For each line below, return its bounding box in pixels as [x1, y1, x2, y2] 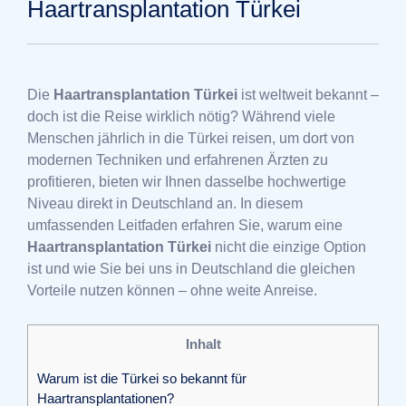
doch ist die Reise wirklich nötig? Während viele [27, 109, 335, 125]
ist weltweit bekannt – [237, 87, 379, 103]
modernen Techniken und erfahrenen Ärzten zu [27, 152, 328, 169]
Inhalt [185, 336, 221, 353]
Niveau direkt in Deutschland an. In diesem [27, 196, 303, 212]
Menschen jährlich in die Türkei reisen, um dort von [27, 130, 354, 147]
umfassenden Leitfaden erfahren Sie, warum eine [27, 217, 343, 234]
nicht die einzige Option [211, 239, 366, 256]
